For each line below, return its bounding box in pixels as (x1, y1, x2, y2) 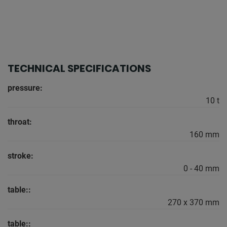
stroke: (8, 151, 33, 161)
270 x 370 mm (168, 198, 219, 208)
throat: (8, 117, 32, 127)
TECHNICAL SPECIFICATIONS (8, 61, 151, 76)
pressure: (8, 83, 43, 93)
